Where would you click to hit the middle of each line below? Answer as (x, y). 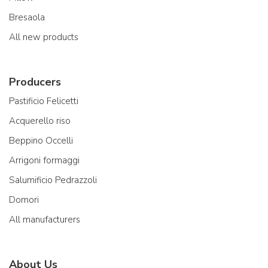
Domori (24, 200)
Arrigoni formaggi (44, 160)
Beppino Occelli (41, 140)
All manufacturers (45, 219)
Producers (35, 82)
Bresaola (27, 17)
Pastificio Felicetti (44, 101)
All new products (44, 37)
